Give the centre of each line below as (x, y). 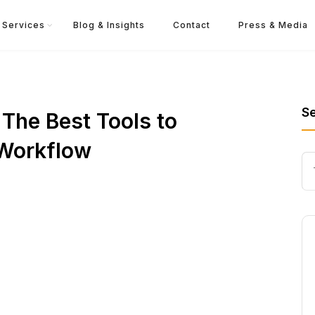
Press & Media (273, 25)
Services (23, 25)
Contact (191, 25)
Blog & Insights (109, 25)
